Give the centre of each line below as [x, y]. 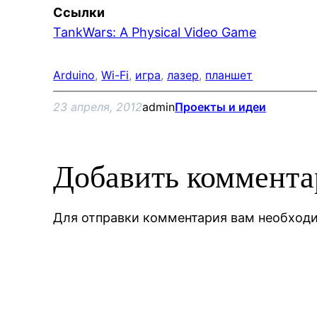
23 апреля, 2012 [98, 107]
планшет [229, 75]
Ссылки [79, 12]
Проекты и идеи [221, 107]
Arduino [74, 75]
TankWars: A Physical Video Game [155, 32]
